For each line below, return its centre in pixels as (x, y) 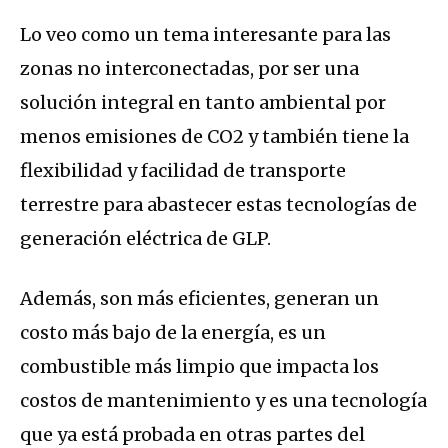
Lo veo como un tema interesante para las (205, 34)
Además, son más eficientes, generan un (199, 298)
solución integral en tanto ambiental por (203, 102)
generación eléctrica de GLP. (147, 238)
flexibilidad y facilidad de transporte (183, 170)
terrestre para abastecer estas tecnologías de (218, 204)
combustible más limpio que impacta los (199, 366)
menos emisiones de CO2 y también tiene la (214, 136)
